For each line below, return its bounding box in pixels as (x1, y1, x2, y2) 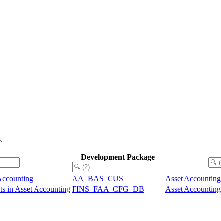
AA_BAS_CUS (72, 174, 123, 183)
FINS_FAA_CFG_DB (72, 184, 144, 193)
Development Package (80, 152, 155, 161)
